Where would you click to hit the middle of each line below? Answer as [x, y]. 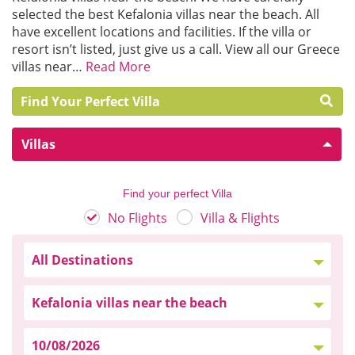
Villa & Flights [240, 218]
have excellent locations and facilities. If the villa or [162, 32]
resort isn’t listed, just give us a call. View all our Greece [176, 49]
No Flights [137, 218]
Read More [118, 67]
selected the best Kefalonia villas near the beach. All [166, 14]
